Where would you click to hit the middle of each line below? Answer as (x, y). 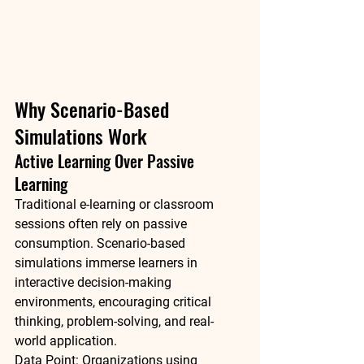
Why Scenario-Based (94, 109)
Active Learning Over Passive (106, 161)
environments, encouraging (94, 302)
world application (64, 341)
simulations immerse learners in (108, 263)
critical (194, 302)
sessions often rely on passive (102, 224)
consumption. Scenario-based (102, 243)
